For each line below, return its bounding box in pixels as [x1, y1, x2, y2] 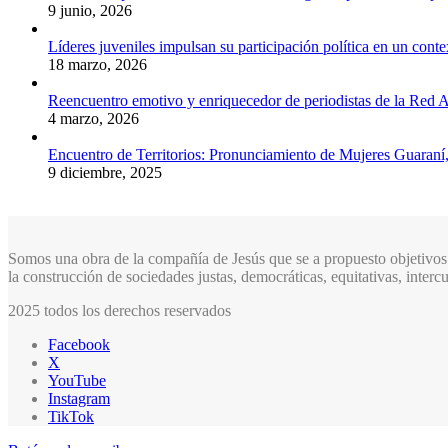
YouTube [48, 371, 106, 389]
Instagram [48, 389, 110, 407]
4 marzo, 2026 [48, 109, 139, 127]
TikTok [48, 407, 94, 425]
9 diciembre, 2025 [48, 163, 162, 181]
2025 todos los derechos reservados [8, 301, 231, 319]
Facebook [48, 335, 110, 353]
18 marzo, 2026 [48, 55, 147, 73]
